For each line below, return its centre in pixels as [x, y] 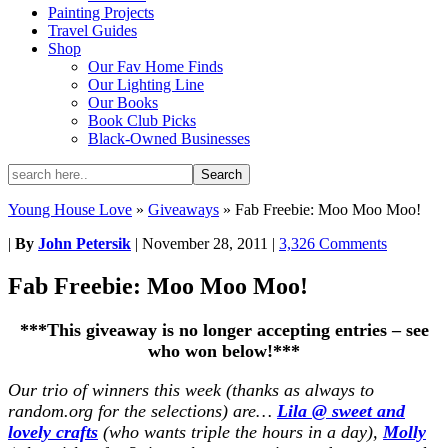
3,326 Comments [333, 243]
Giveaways [183, 209]
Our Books [123, 102]
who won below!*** [224, 350]
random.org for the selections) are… [142, 410]
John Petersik [84, 243]
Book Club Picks [142, 120]
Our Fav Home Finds [155, 66]
